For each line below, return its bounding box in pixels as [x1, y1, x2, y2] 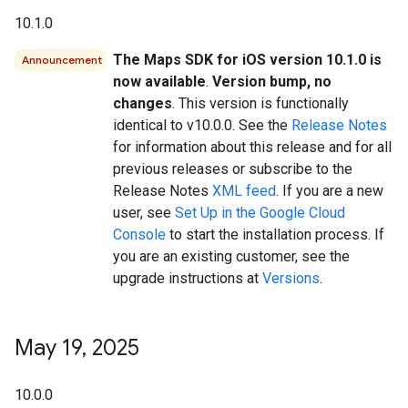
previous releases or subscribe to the [113, 159, 352, 178]
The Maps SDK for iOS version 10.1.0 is [113, 50, 382, 68]
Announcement [22, 52, 102, 66]
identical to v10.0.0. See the [113, 116, 291, 134]
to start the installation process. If [166, 225, 384, 243]
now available [113, 72, 206, 90]
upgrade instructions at [113, 269, 262, 287]
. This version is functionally [172, 94, 349, 112]
